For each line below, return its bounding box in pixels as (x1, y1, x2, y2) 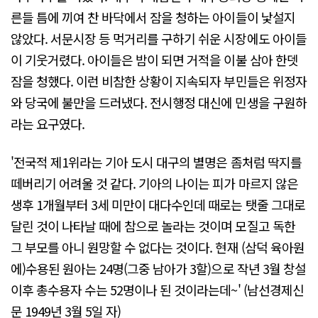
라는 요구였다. (11, 114, 85, 133)
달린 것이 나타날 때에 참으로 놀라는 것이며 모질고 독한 (11, 216, 295, 235)
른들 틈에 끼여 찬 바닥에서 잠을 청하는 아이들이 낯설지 (11, 8, 295, 27)
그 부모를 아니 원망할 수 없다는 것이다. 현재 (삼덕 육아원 (11, 237, 305, 256)
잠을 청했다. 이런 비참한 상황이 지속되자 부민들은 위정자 (11, 72, 307, 91)
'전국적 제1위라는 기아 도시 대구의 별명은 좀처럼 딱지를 (11, 152, 302, 171)
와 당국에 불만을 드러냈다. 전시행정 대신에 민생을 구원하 (11, 93, 307, 112)
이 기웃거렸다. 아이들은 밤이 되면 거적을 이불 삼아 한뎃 (11, 50, 298, 70)
